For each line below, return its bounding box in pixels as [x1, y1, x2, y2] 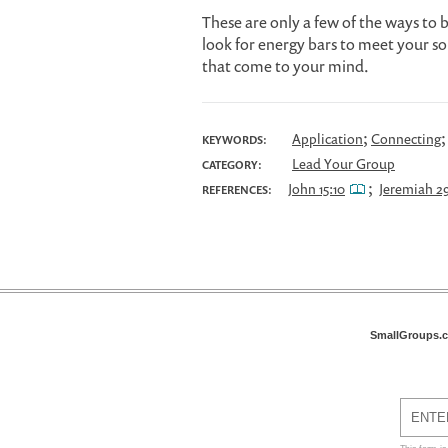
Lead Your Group [292, 154, 395, 173]
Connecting [371, 129, 441, 148]
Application [292, 129, 363, 148]
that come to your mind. [202, 55, 369, 77]
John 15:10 [288, 179, 345, 198]
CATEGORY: [202, 157, 262, 172]
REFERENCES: [202, 182, 272, 197]
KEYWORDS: [202, 132, 267, 147]
